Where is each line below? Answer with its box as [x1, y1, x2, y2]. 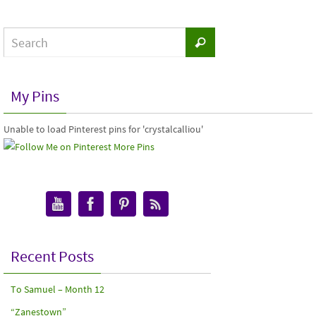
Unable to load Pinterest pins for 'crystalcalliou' [4, 123, 203, 135]
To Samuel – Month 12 [11, 283, 104, 296]
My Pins [11, 86, 59, 106]
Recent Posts [11, 246, 94, 266]
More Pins [114, 140, 154, 153]
